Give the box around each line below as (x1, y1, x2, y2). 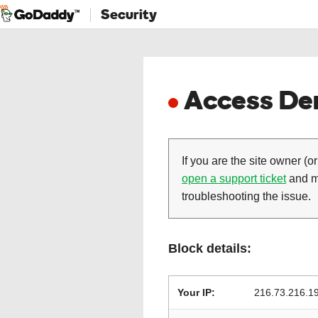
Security (101, 4, 157, 23)
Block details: (168, 241, 251, 256)
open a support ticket (182, 172, 286, 185)
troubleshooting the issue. (182, 190, 311, 202)
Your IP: (177, 287, 215, 298)
